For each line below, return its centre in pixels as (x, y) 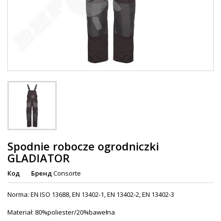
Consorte (67, 173)
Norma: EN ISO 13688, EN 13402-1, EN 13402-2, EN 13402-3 (91, 195)
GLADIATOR (38, 158)
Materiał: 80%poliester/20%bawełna (61, 212)
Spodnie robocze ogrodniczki (83, 146)
